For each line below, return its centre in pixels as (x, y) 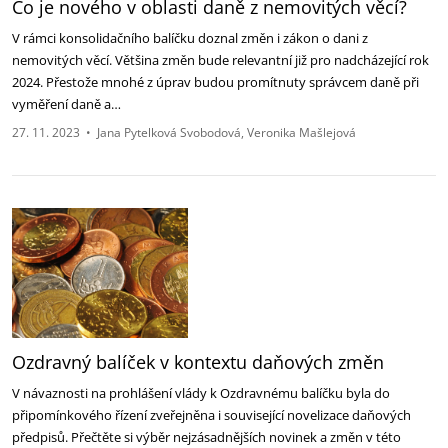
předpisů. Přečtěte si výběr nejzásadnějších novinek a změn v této (206, 437)
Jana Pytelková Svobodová (169, 132)
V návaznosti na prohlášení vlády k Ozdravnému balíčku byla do (201, 393)
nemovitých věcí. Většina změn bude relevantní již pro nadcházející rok (220, 60)
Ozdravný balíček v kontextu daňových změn (198, 362)
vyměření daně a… (68, 104)
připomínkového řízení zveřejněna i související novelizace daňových (211, 415)
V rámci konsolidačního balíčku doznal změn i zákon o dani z (190, 38)
